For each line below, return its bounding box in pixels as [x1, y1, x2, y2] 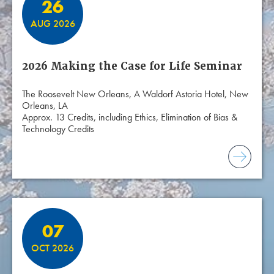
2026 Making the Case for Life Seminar [22, 59, 242, 73]
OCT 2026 [31, 241, 74, 254]
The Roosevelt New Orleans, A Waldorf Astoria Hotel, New [22, 87, 248, 101]
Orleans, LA [22, 99, 68, 113]
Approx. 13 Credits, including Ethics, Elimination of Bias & [22, 111, 237, 124]
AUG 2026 [30, 17, 75, 30]
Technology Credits [22, 122, 94, 136]
